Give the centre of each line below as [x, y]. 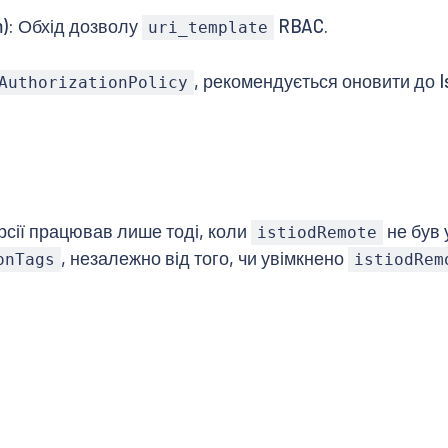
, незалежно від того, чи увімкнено [205, 257]
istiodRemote [316, 232]
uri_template [207, 28]
